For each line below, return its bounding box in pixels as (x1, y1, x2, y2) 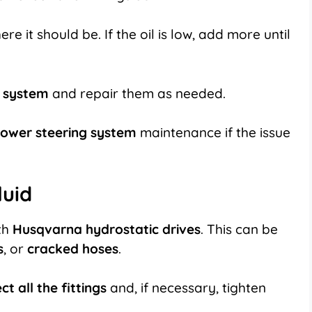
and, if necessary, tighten (107, 279, 266, 297)
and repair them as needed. (49, 84, 226, 102)
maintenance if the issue (136, 124, 290, 141)
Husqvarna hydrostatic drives (13, 220, 201, 237)
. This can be (201, 220, 278, 237)
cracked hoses (27, 240, 118, 257)
